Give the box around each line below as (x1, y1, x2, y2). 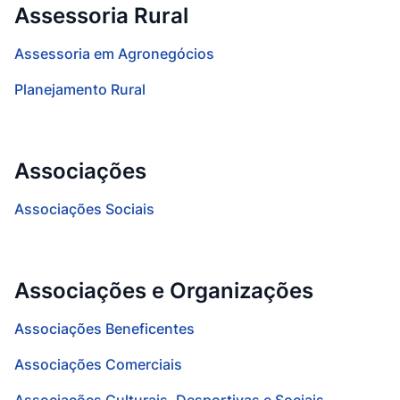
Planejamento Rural (14, 80, 146, 98)
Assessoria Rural (14, 3, 188, 29)
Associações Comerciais (14, 355, 182, 373)
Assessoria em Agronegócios (14, 45, 214, 62)
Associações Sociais (14, 200, 154, 218)
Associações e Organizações (14, 278, 313, 304)
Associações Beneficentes (14, 320, 195, 337)
